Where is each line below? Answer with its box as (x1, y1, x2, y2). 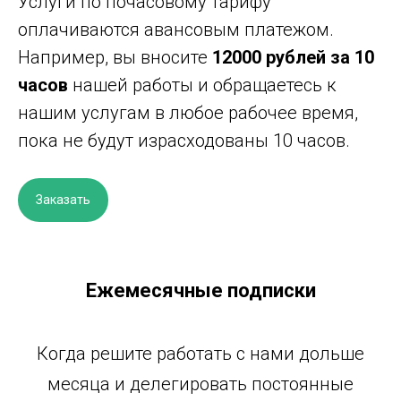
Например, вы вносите (18, 46, 212, 68)
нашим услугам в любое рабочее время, (18, 101, 358, 124)
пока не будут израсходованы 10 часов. (18, 129, 350, 151)
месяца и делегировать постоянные (47, 372, 354, 395)
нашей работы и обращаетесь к (68, 73, 337, 96)
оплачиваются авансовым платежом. (18, 18, 334, 40)
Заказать (36, 192, 90, 208)
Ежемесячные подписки (85, 278, 316, 302)
